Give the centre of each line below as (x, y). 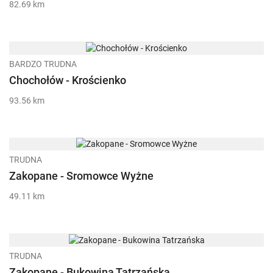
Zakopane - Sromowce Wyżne (81, 176)
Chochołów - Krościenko (68, 80)
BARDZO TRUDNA (43, 64)
